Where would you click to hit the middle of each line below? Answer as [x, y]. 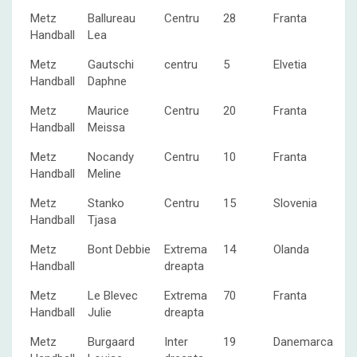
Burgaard [111, 341]
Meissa [106, 127]
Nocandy [111, 157]
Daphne [107, 81]
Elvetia [290, 64]
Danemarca [303, 341]
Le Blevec [113, 295]
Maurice [108, 110]
